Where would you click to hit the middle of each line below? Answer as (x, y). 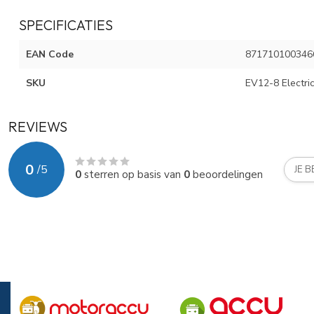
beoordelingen (226, 175)
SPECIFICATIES (66, 25)
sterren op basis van (132, 175)
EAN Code (50, 55)
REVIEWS (38, 127)
